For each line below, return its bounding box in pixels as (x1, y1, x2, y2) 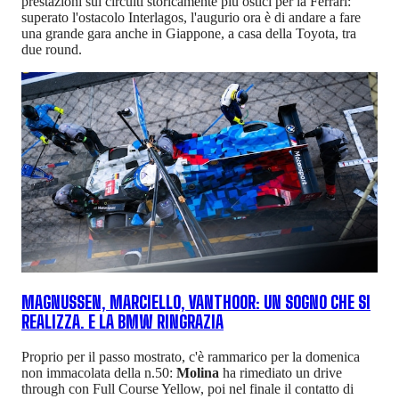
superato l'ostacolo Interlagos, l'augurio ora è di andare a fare (21, 10, 361, 26)
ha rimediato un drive (223, 364, 342, 380)
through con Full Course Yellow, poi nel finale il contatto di (21, 380, 354, 396)
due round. (21, 42, 82, 58)
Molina (176, 364, 223, 380)
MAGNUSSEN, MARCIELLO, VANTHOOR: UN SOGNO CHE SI (21, 293, 370, 313)
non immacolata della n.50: (21, 364, 176, 380)
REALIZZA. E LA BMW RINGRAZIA (21, 313, 224, 333)
